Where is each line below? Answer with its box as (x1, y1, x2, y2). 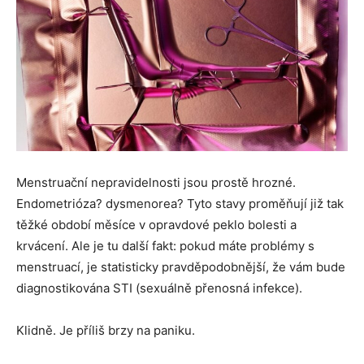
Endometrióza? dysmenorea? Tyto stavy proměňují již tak (16, 196, 344, 211)
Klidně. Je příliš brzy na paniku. (16, 323, 195, 338)
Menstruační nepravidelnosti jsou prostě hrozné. (16, 175, 296, 190)
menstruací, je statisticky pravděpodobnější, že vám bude (16, 259, 345, 275)
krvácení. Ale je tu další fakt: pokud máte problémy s (16, 238, 314, 253)
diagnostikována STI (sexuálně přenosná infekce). (16, 280, 302, 296)
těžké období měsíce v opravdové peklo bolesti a (16, 217, 297, 232)
